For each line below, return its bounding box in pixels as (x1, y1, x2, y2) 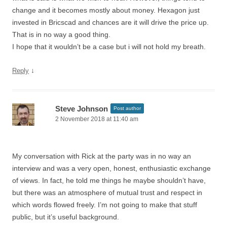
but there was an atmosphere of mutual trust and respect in (12, 188, 202, 197)
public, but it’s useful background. (12, 213, 119, 221)
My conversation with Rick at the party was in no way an (12, 152, 191, 160)
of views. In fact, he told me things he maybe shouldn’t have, (12, 176, 206, 184)
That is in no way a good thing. (12, 30, 110, 39)
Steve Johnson (55, 104, 108, 113)
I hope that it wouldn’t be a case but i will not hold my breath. (12, 43, 206, 51)
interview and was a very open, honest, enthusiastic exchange (12, 164, 211, 172)
